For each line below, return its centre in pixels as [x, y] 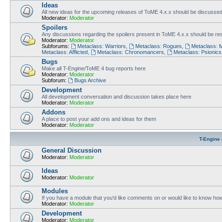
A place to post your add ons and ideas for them [99, 119]
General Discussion [72, 150]
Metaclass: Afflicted [65, 52]
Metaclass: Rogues [158, 46]
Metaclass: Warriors [101, 46]
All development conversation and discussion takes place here [116, 96]
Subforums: [55, 46]
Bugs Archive [90, 80]
